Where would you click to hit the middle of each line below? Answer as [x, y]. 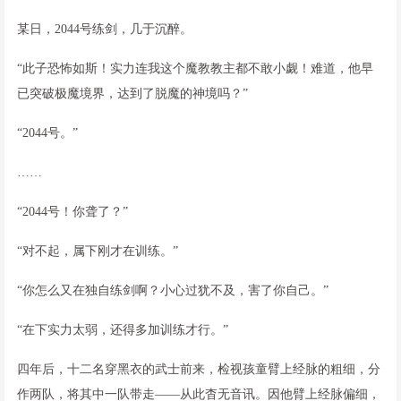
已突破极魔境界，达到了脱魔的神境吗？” [132, 93]
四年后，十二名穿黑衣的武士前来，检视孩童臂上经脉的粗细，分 [199, 369]
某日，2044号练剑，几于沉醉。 [105, 29]
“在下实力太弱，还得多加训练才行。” [123, 329]
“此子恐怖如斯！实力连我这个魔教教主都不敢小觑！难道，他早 [195, 68]
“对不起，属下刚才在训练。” [98, 251]
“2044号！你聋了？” [73, 211]
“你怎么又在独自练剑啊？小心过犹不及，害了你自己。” [173, 290]
